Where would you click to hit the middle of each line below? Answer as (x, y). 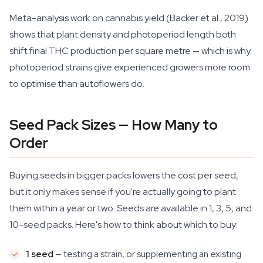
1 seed (40, 254)
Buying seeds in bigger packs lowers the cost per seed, (124, 175)
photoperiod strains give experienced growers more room (130, 67)
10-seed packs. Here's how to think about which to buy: (124, 225)
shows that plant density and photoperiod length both (123, 34)
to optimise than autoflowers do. (77, 84)
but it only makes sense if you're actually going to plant (123, 192)
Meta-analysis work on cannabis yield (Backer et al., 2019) (129, 18)
